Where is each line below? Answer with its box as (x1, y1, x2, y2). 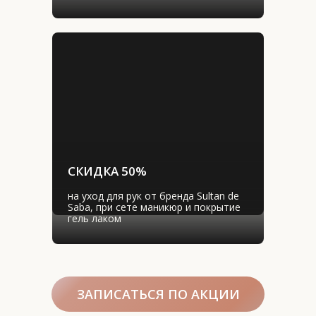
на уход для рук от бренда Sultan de (68, 189, 239, 202)
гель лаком (68, 212, 121, 225)
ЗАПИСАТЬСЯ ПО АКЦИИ (76, 286, 240, 303)
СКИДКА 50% (68, 163, 147, 179)
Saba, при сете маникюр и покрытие (68, 200, 241, 214)
